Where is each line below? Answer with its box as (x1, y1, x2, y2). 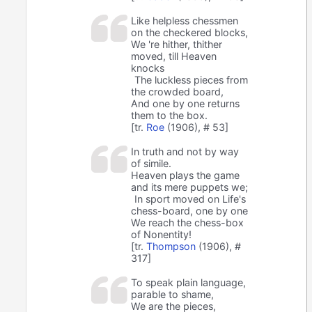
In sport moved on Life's (134, 193, 247, 205)
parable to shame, (131, 288, 214, 301)
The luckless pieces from (134, 74, 249, 86)
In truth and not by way (131, 146, 240, 158)
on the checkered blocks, (131, 26, 249, 39)
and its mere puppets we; (131, 181, 249, 194)
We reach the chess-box (131, 217, 244, 229)
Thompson (146, 240, 196, 253)
